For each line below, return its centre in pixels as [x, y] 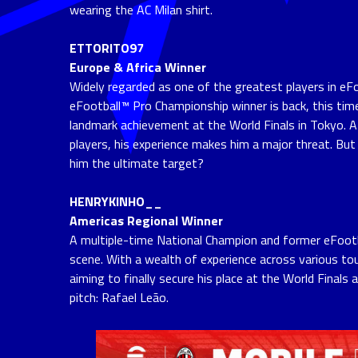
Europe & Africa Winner [138, 67]
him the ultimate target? [137, 163]
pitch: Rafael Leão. [119, 297]
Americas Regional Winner [146, 220]
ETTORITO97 [108, 48]
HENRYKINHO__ [116, 201]
